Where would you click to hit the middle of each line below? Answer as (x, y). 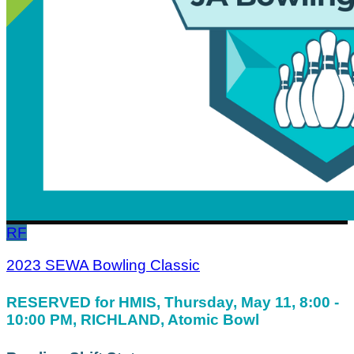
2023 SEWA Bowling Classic (103, 265)
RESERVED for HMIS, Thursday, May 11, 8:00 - (173, 303)
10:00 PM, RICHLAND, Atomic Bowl (133, 320)
